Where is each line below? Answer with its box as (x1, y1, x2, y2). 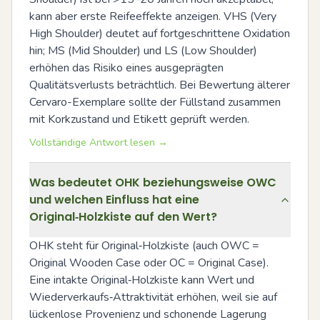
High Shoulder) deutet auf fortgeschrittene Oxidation (29, 25, 290, 41)
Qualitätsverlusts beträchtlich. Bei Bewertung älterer (29, 76, 290, 93)
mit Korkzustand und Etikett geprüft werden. (29, 111, 249, 127)
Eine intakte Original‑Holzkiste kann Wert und (29, 271, 254, 288)
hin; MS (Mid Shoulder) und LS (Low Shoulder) (29, 42, 257, 59)
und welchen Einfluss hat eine (29, 191, 199, 208)
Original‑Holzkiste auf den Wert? (29, 208, 217, 225)
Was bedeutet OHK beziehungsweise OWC (29, 174, 276, 191)
